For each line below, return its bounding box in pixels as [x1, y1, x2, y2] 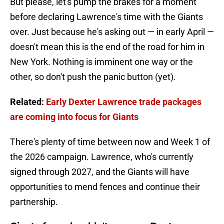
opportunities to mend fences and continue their [10, 181, 200, 192]
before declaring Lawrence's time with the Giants [10, 11, 203, 22]
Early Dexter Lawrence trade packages [46, 96, 201, 107]
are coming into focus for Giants [10, 111, 138, 122]
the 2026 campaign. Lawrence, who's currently [10, 151, 193, 162]
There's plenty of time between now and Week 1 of [10, 136, 210, 147]
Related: [10, 96, 46, 107]
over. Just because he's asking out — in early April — [10, 26, 214, 37]
